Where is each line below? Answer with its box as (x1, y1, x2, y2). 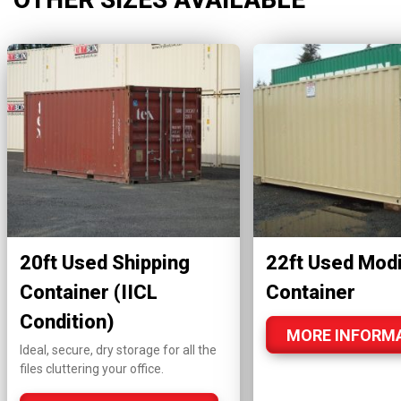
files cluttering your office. (19, 361, 164, 376)
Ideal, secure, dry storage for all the (19, 342, 217, 357)
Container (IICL (19, 280, 158, 303)
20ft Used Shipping (19, 251, 190, 274)
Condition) (19, 310, 114, 333)
